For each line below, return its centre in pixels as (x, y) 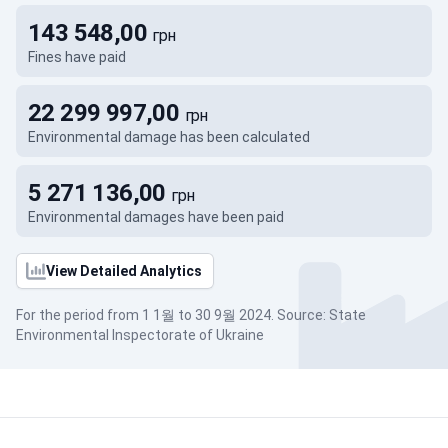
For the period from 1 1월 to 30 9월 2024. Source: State (191, 315)
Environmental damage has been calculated (169, 137)
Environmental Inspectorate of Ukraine (140, 335)
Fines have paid (77, 57)
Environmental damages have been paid (156, 217)
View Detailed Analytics (124, 271)
